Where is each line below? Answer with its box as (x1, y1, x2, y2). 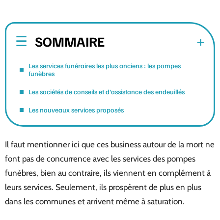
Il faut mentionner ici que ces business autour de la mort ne (5, 139, 215, 149)
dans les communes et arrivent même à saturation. (5, 196, 185, 206)
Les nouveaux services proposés (28, 105, 124, 114)
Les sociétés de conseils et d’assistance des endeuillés (28, 87, 185, 96)
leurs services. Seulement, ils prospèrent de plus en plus (5, 182, 201, 192)
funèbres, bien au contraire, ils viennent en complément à (5, 168, 211, 178)
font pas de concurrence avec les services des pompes (5, 154, 195, 164)
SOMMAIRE (35, 32, 105, 50)
